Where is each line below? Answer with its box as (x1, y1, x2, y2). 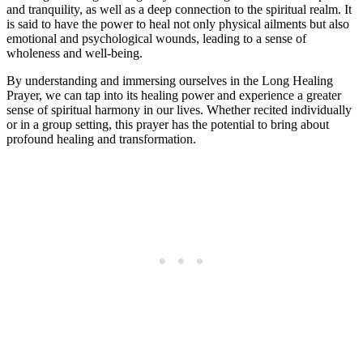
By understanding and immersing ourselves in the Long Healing (6, 74, 333, 88)
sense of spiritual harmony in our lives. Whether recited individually (6, 103, 352, 117)
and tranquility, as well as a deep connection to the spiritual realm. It (6, 2, 352, 17)
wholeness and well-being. (6, 46, 143, 61)
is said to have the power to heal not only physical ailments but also (6, 17, 349, 32)
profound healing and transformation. (6, 132, 196, 147)
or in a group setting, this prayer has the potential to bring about (6, 117, 329, 132)
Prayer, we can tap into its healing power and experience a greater (6, 88, 341, 103)
